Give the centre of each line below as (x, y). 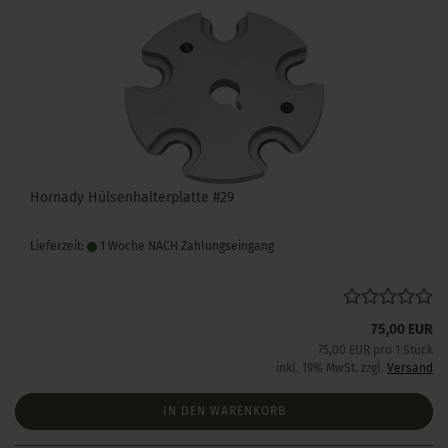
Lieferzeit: (58, 246)
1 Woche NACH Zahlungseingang (185, 246)
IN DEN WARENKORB (224, 411)
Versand (410, 368)
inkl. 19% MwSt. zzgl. (331, 368)
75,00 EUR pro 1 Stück (375, 350)
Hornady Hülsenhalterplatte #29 (132, 197)
